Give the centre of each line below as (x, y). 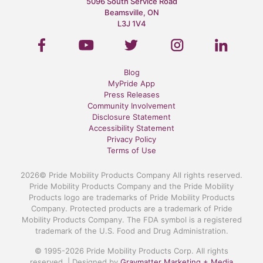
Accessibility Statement (131, 128)
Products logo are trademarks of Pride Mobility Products (131, 197)
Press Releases (131, 94)
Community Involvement (131, 105)
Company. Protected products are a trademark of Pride (131, 208)
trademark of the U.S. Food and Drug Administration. (131, 230)
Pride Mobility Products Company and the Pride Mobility (131, 186)
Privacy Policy (131, 139)
